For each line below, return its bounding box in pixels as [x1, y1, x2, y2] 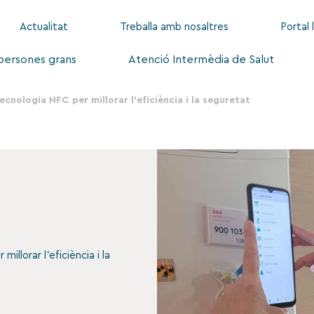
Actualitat [19, 22, 68, 32]
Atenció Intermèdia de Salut [128, 54, 274, 65]
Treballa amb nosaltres [119, 22, 228, 32]
